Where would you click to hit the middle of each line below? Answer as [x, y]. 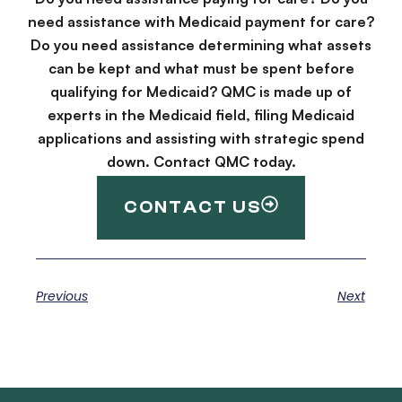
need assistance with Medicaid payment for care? [201, 22]
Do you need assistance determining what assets [201, 45]
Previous [62, 296]
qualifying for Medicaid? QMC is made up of [201, 92]
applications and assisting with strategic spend [201, 139]
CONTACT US [192, 207]
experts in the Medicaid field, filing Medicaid [201, 115]
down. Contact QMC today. [201, 162]
